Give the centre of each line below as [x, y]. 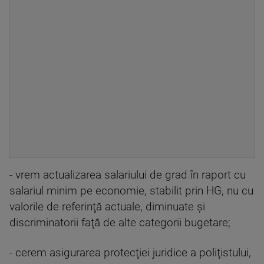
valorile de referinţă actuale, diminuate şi [107, 207]
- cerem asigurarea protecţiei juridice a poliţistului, [130, 253]
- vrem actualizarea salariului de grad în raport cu [128, 175]
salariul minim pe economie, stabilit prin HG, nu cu [131, 191]
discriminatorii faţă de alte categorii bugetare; [120, 223]
